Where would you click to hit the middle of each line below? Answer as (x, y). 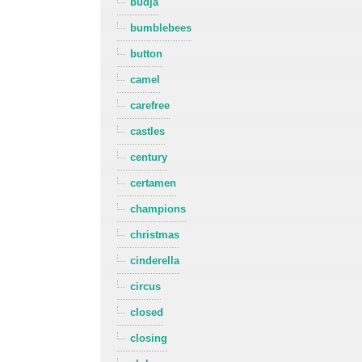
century (149, 158)
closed (147, 313)
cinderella (155, 261)
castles (148, 132)
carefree (150, 106)
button (147, 54)
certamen (154, 183)
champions (158, 209)
